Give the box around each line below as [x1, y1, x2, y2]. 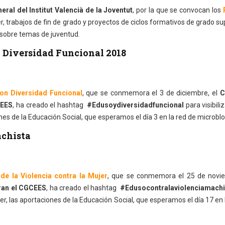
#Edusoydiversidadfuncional [85, 101, 186, 109]
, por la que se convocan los [133, 6, 223, 14]
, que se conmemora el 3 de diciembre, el [82, 89, 220, 97]
